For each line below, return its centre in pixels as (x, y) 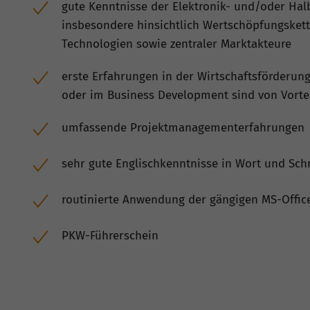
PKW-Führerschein (110, 235)
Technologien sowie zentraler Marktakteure (176, 44)
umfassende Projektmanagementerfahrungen (183, 127)
